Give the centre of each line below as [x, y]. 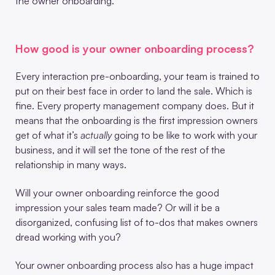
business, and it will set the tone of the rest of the [120, 149]
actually [97, 135]
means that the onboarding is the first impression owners [137, 120]
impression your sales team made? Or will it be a [118, 207]
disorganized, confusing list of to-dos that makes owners [137, 222]
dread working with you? [68, 237]
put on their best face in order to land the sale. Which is [134, 91]
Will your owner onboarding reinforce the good [117, 192]
